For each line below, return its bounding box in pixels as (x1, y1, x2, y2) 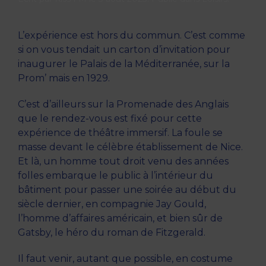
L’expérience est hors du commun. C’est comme (18, 30, 245, 42)
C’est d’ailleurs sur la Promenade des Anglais (18, 99, 229, 110)
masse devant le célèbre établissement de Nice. (18, 141, 243, 153)
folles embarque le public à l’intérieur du (18, 170, 213, 182)
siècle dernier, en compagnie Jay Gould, (18, 198, 206, 210)
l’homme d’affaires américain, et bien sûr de (18, 213, 223, 224)
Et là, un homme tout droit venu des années (18, 156, 229, 167)
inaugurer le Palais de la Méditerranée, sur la (18, 58, 230, 70)
